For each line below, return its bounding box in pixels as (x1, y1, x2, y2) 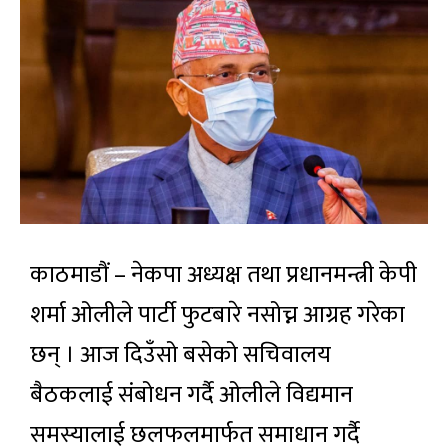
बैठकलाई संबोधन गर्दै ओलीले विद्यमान (30, 375, 353, 415)
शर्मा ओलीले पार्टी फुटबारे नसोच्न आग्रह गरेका (30, 295, 405, 335)
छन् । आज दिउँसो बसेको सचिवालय (30, 335, 331, 375)
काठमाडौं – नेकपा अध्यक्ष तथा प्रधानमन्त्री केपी (30, 255, 417, 295)
